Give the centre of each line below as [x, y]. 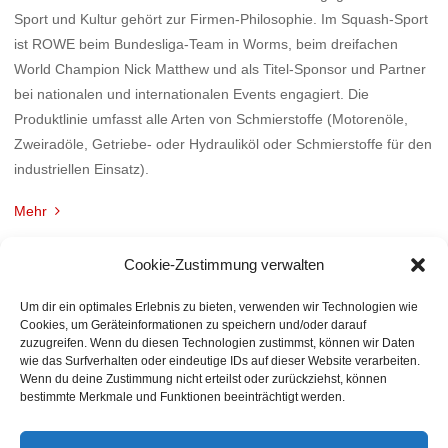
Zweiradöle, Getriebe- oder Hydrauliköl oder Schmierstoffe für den [223, 143]
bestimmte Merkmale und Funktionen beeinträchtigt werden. [182, 397]
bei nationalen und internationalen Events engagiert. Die [192, 93]
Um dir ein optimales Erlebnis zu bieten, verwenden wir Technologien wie [219, 307]
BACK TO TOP [224, 432]
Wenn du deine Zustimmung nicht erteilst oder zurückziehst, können [203, 379]
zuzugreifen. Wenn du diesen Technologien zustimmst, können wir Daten [217, 343]
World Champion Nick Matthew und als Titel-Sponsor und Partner [220, 68]
